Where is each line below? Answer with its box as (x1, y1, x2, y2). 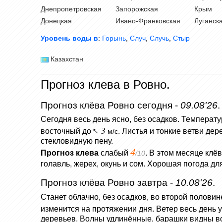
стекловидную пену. (41, 137, 113, 146)
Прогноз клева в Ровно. (41, 78, 170, 92)
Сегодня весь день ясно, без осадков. (41, 115, 179, 124)
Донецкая (41, 17, 72, 25)
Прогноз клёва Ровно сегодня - (41, 100, 180, 111)
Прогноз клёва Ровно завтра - (41, 177, 175, 188)
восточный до (41, 127, 93, 136)
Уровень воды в (41, 34, 98, 43)
